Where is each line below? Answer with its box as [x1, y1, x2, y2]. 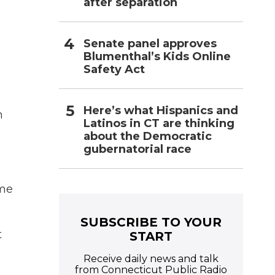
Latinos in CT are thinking [83, 116, 234, 130]
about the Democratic [83, 129, 212, 143]
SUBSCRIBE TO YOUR [80, 214, 222, 230]
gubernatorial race [83, 142, 192, 156]
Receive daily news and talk [83, 252, 219, 265]
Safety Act [83, 62, 145, 76]
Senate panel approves [83, 36, 217, 50]
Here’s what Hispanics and [83, 103, 238, 117]
